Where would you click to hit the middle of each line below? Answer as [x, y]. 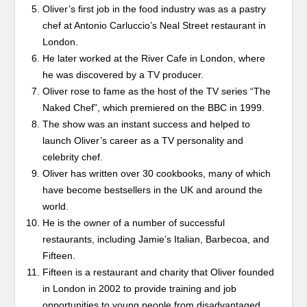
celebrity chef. [73, 157]
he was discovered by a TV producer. [123, 75]
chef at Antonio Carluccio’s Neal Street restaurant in [155, 26]
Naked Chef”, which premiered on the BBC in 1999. [154, 108]
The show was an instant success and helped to [147, 124]
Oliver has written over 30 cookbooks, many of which [157, 174]
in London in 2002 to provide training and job [140, 289]
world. [56, 207]
